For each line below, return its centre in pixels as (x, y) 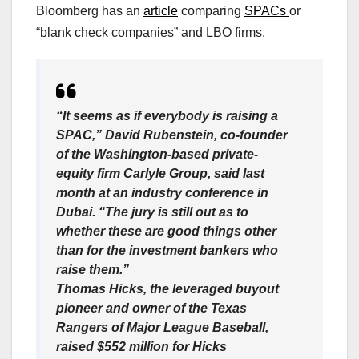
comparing (211, 11)
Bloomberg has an (90, 11)
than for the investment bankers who (167, 251)
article (161, 11)
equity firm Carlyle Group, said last (160, 174)
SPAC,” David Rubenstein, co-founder (172, 135)
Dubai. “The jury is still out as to (152, 212)
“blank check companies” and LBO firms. (151, 33)
